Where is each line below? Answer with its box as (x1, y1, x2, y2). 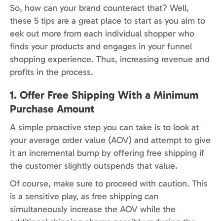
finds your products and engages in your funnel (10, 41, 192, 52)
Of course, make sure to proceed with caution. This (10, 178, 208, 189)
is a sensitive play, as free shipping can (10, 191, 158, 202)
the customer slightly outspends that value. (10, 160, 178, 172)
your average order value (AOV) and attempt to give (10, 135, 211, 146)
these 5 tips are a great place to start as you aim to (10, 15, 205, 27)
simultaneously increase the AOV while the (10, 204, 176, 215)
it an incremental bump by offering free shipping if (10, 147, 204, 159)
